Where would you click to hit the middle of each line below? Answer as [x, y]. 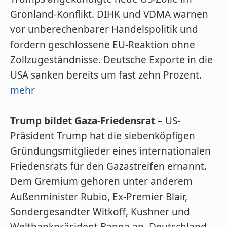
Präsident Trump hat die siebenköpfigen [103, 136]
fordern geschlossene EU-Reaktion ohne [103, 45]
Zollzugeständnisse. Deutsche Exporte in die [111, 60]
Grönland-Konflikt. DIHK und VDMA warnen [109, 14]
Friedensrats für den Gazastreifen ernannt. [108, 166]
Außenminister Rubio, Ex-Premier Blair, [99, 197]
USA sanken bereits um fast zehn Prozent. [106, 75]
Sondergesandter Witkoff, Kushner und [100, 212]
